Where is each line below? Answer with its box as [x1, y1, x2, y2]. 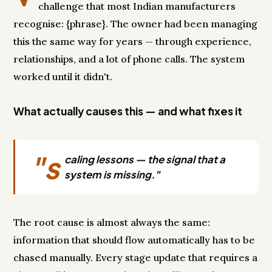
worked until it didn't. [13, 70, 113, 83]
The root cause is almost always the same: [13, 216, 211, 229]
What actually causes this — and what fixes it [13, 104, 243, 118]
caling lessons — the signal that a [64, 153, 226, 166]
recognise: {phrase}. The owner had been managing [13, 18, 258, 30]
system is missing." [64, 168, 160, 182]
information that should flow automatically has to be [13, 234, 256, 246]
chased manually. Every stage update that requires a [13, 251, 258, 264]
